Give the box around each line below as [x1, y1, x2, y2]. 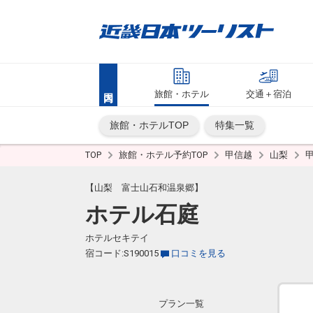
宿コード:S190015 [85, 248, 159, 259]
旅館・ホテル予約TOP [119, 150, 210, 160]
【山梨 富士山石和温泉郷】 [85, 182, 203, 193]
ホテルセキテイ [85, 233, 149, 243]
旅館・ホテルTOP [110, 119, 189, 131]
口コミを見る [171, 248, 226, 259]
